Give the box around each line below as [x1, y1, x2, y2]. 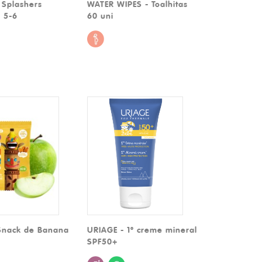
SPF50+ [87, 236, 118, 247]
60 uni [87, 10, 114, 21]
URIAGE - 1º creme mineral [87, 225, 198, 236]
